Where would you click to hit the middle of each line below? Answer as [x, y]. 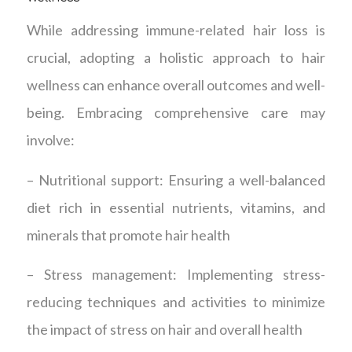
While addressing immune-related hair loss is [176, 30]
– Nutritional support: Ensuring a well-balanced [176, 180]
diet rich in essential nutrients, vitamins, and [176, 207]
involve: [50, 140]
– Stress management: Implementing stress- [176, 274]
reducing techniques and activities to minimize [176, 301]
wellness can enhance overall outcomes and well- [176, 85]
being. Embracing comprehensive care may [176, 113]
